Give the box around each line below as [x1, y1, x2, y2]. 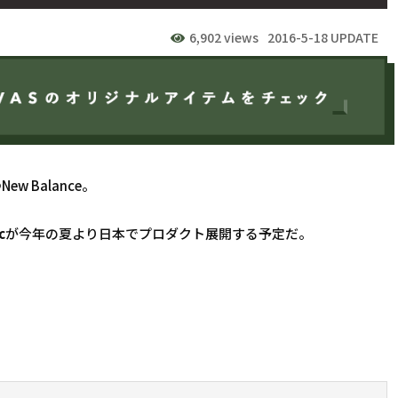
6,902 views [189, 28, 259, 47]
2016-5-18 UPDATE [267, 28, 378, 47]
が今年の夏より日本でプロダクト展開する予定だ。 [5, 223, 312, 243]
